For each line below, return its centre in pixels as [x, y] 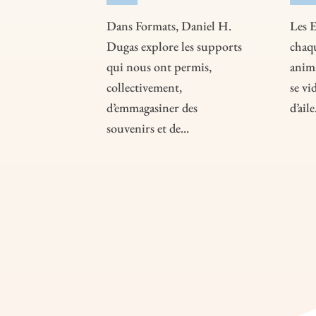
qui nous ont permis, [159, 67]
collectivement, [144, 87]
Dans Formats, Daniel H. [169, 26]
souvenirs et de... [147, 128]
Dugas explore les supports [174, 47]
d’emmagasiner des [152, 108]
